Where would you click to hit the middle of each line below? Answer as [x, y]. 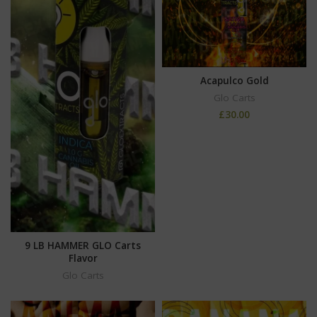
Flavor [83, 258]
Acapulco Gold [234, 81]
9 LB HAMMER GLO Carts [83, 245]
